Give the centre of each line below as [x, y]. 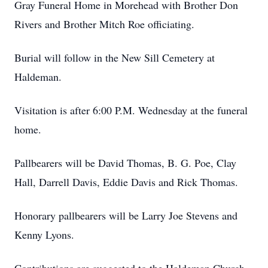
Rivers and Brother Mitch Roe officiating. [104, 24]
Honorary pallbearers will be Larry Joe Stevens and [126, 215]
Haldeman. [38, 77]
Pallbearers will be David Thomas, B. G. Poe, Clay [125, 163]
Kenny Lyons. [44, 234]
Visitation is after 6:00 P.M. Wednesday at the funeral [131, 110]
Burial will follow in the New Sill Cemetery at [115, 57]
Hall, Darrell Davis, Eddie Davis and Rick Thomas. [126, 182]
